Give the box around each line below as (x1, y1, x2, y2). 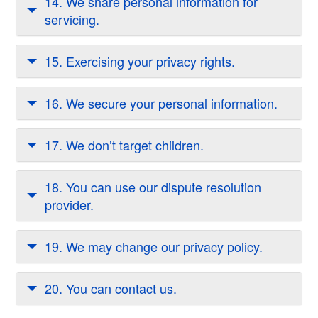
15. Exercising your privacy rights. (45, 51, 235, 70)
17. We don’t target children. (45, 135, 204, 154)
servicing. (45, 9, 99, 28)
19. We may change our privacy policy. (45, 236, 263, 256)
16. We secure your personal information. (45, 93, 278, 112)
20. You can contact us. (45, 278, 177, 297)
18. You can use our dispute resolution (45, 177, 261, 196)
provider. (45, 194, 94, 214)
